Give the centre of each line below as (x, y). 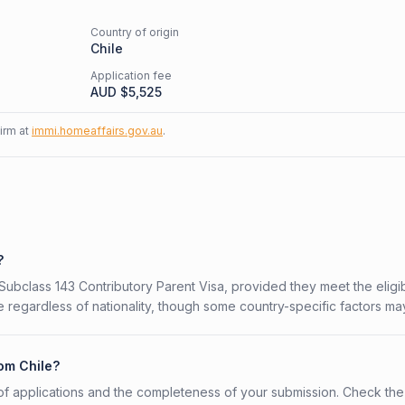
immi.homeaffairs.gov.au (97, 131)
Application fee (131, 75)
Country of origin (135, 32)
